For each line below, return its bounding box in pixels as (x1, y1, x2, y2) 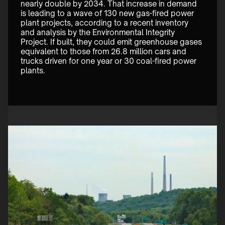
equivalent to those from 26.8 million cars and (21, 47, 188, 57)
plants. (21, 66, 47, 76)
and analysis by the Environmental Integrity (21, 28, 177, 38)
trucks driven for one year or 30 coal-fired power (21, 56, 198, 66)
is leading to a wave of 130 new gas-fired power (21, 9, 196, 19)
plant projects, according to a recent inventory (21, 18, 190, 28)
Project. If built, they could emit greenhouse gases (21, 37, 204, 47)
